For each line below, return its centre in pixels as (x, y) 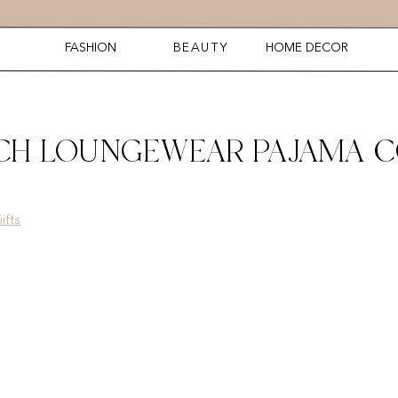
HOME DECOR (307, 48)
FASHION (91, 48)
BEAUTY (201, 48)
